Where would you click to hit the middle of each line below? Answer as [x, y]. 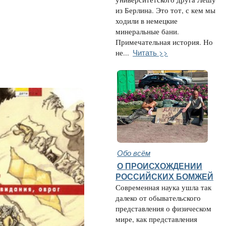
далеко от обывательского [158, 198]
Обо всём [134, 153]
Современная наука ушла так [163, 187]
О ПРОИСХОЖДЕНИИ [160, 166]
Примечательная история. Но [164, 42]
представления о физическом [163, 209]
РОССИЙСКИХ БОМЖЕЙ [164, 177]
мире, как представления [156, 219]
